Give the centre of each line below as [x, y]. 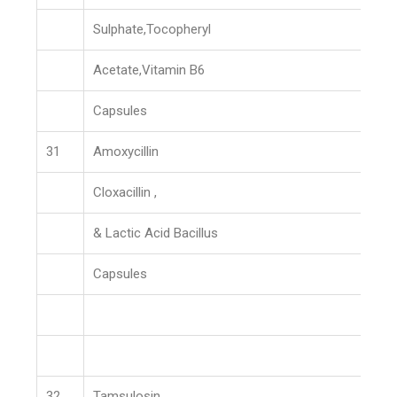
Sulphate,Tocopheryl [152, 29]
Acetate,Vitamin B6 [149, 70]
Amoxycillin [126, 152]
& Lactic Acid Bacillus [156, 233]
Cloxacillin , [125, 192]
